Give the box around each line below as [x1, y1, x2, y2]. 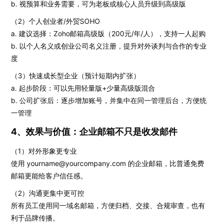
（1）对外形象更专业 [11, 147, 77, 155]
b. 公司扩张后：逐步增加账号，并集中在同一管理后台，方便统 [11, 96, 207, 105]
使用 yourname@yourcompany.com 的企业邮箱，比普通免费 [11, 159, 205, 167]
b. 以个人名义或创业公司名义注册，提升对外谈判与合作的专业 [11, 42, 207, 50]
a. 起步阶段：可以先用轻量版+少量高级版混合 [11, 84, 156, 92]
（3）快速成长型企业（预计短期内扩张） [11, 71, 141, 80]
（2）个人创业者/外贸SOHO [11, 17, 101, 25]
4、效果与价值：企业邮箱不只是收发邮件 [11, 126, 178, 137]
